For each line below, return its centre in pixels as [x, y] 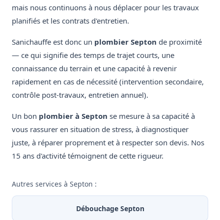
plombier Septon [125, 42]
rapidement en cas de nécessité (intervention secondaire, [108, 82]
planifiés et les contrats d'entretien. [70, 21]
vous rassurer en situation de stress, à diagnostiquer [100, 129]
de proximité [179, 42]
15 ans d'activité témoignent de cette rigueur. [88, 156]
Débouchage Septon [110, 209]
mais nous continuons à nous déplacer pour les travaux [105, 8]
